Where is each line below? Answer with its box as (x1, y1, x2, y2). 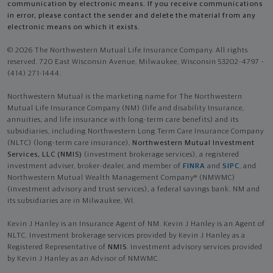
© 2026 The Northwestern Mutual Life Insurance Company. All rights (7, 46, 248, 54)
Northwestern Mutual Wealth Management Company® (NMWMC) (7, 174, 235, 182)
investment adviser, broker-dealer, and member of (7, 162, 183, 170)
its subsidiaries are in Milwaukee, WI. (7, 197, 135, 205)
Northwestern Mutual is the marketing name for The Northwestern (7, 93, 243, 101)
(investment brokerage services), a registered (82, 151, 239, 158)
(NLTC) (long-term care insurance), (7, 139, 132, 147)
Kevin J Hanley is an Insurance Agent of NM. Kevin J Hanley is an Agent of (7, 220, 265, 228)
